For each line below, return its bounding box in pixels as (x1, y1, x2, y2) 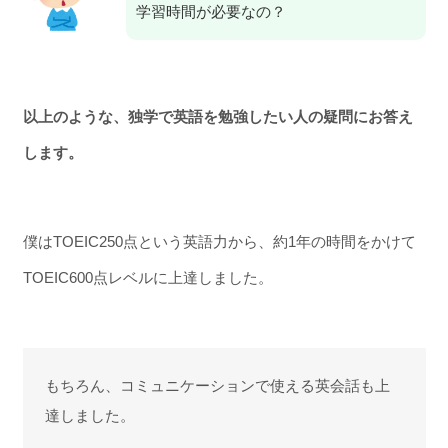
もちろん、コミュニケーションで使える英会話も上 (45, 376, 390, 394)
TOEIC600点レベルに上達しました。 (22, 268, 273, 286)
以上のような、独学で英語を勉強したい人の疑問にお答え (22, 108, 413, 126)
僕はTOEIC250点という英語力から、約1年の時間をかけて (22, 232, 416, 250)
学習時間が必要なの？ (135, 3, 286, 21)
